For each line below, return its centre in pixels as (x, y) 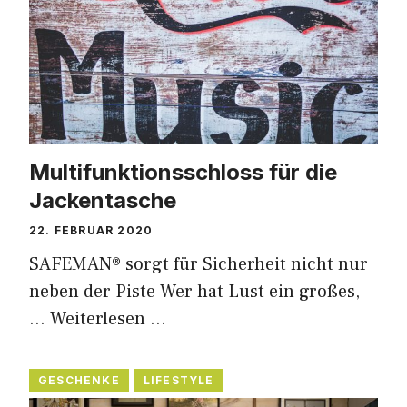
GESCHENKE (79, 380)
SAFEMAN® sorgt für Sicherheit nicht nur (199, 264)
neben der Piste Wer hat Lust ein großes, (194, 291)
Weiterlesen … (108, 318)
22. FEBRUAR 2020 (91, 230)
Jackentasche (103, 200)
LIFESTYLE (179, 380)
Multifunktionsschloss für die (183, 172)
